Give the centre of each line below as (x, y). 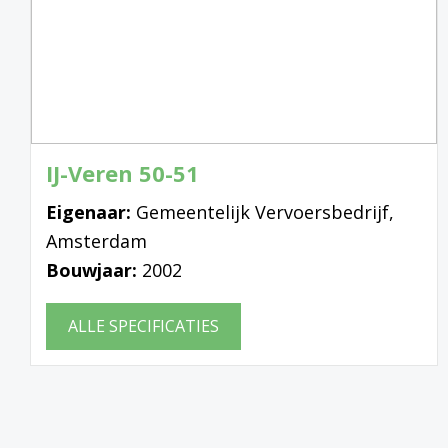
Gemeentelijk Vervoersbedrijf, (265, 211)
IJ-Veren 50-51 (122, 172)
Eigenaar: (91, 211)
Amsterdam (96, 240)
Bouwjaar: (94, 269)
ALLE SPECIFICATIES (143, 325)
